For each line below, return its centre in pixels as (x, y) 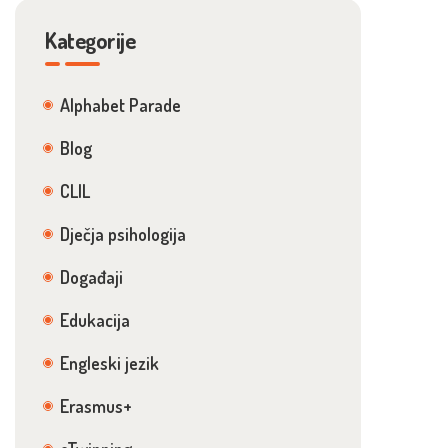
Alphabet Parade (120, 105)
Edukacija (95, 320)
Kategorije (90, 40)
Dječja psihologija (123, 234)
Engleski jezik (109, 363)
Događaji (91, 277)
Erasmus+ (96, 406)
